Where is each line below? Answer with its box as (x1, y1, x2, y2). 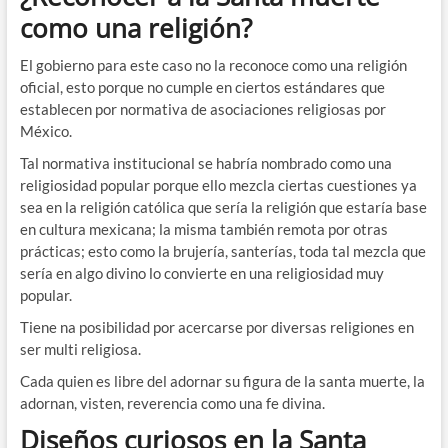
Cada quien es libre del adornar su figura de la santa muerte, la (19, 372, 425, 391)
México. (19, 122, 72, 141)
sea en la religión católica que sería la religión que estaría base (19, 198, 427, 217)
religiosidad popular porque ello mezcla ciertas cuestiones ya (19, 176, 417, 195)
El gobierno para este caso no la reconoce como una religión (19, 56, 407, 75)
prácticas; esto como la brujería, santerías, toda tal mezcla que (19, 242, 426, 261)
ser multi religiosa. (19, 340, 141, 359)
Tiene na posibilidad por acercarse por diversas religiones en (19, 318, 414, 337)
